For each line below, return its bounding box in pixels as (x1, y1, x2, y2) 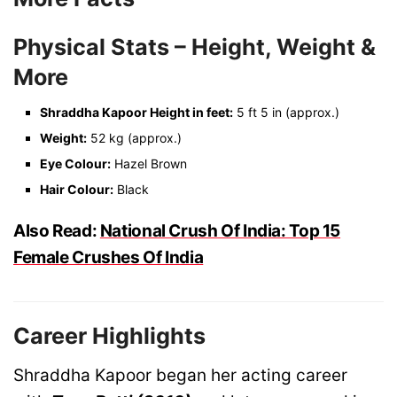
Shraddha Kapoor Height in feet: (40, 105, 233, 121)
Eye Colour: (40, 156, 111, 172)
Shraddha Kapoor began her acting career (13, 364, 347, 385)
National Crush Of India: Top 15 (99, 221, 341, 242)
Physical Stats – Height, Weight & (13, 33, 376, 60)
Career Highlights (13, 323, 206, 350)
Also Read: (13, 221, 100, 242)
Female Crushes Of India (13, 247, 204, 269)
